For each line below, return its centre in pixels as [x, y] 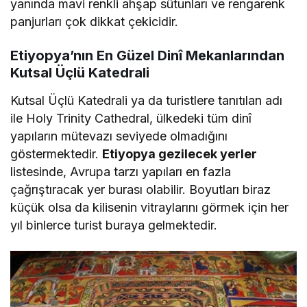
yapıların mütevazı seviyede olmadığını [119, 136]
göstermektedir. [57, 153]
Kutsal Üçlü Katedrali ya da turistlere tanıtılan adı [147, 100]
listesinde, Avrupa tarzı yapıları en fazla [121, 171]
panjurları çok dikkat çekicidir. [95, 21]
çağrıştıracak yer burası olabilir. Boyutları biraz [141, 189]
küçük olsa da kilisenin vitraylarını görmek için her [150, 207]
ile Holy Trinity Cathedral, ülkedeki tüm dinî [131, 118]
